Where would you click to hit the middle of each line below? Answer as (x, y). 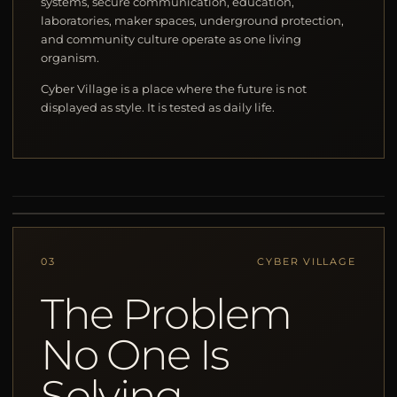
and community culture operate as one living (171, 39)
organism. (70, 58)
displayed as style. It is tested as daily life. (158, 108)
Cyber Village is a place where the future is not (174, 89)
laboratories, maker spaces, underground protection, (193, 21)
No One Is (135, 354)
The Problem (166, 314)
